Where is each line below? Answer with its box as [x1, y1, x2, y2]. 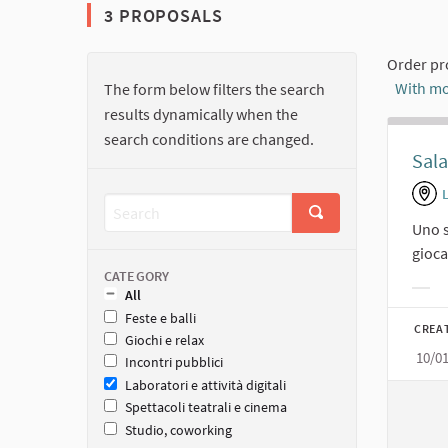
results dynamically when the [104, 104, 298, 125]
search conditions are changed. [104, 129, 314, 150]
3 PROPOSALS [99, 4, 223, 28]
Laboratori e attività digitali [125, 375, 286, 394]
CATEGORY [104, 267, 170, 286]
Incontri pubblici [125, 353, 223, 372]
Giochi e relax [125, 330, 204, 349]
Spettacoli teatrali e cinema [125, 398, 287, 417]
